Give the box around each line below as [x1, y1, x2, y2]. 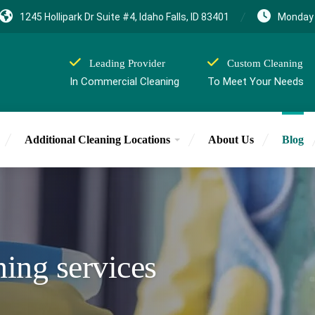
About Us [208, 134, 254, 146]
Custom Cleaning [227, 58, 303, 69]
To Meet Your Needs [207, 75, 304, 88]
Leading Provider [89, 58, 165, 69]
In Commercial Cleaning [70, 75, 179, 88]
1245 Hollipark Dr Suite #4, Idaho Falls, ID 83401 [20, 11, 229, 22]
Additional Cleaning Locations [25, 134, 170, 146]
